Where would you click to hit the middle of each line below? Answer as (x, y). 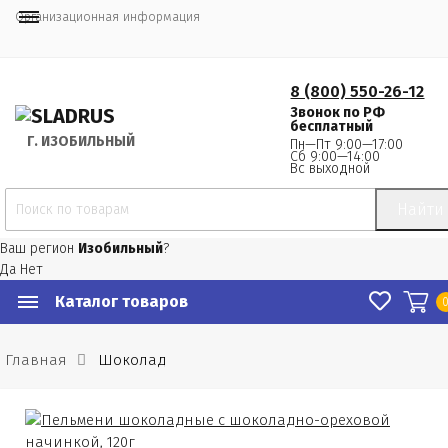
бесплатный (332, 126)
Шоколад (132, 360)
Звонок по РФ (338, 112)
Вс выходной (330, 168)
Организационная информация (107, 16)
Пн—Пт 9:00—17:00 (347, 144)
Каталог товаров (121, 301)
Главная (36, 360)
